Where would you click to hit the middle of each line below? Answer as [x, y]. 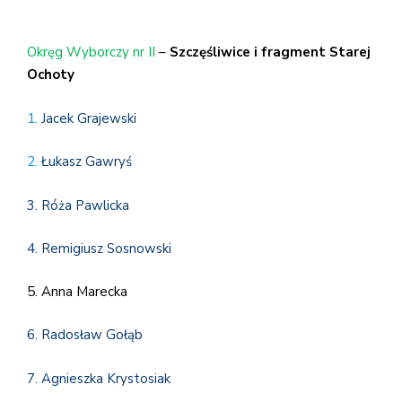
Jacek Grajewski [89, 118]
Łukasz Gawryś [87, 162]
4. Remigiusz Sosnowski [99, 249]
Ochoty [51, 75]
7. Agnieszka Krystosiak [100, 378]
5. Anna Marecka [77, 291]
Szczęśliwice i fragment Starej [270, 52]
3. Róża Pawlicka [78, 205]
